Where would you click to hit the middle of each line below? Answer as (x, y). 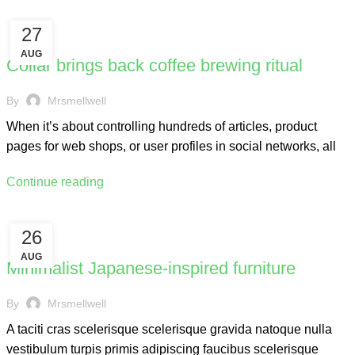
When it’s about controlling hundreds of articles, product (162, 126)
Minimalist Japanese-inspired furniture (151, 268)
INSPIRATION (45, 241)
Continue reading (55, 182)
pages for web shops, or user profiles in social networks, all (172, 146)
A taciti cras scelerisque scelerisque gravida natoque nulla (170, 329)
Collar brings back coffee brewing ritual (155, 65)
